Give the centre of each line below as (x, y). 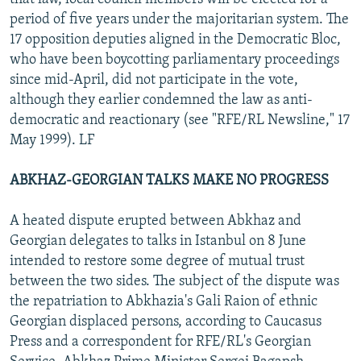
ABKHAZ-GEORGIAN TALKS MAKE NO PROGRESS (169, 180)
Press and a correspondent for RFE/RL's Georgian (160, 342)
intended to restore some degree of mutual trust (157, 261)
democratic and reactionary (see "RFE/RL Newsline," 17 (180, 120)
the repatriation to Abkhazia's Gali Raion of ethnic (164, 301)
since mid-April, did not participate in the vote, (154, 80)
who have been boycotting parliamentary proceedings (174, 60)
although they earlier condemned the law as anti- (161, 100)
